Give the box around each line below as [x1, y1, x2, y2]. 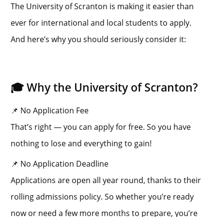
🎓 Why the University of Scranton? [11, 79, 198, 95]
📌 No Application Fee [11, 105, 89, 116]
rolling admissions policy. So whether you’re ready [11, 191, 194, 202]
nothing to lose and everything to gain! [11, 138, 152, 149]
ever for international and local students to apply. [11, 17, 192, 28]
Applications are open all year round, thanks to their [11, 174, 201, 186]
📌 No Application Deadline [11, 158, 109, 169]
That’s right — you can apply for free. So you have [11, 121, 191, 132]
